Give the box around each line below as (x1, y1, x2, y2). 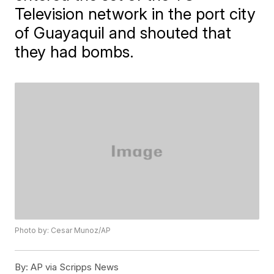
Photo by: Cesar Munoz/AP (15, 226, 111, 235)
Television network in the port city (15, 4, 256, 23)
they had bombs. (15, 42, 135, 61)
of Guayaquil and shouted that (15, 23, 232, 42)
